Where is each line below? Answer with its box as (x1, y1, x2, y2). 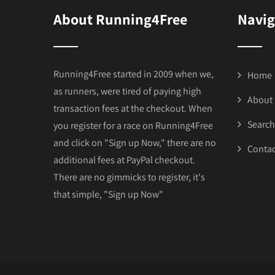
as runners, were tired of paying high (53, 84, 201, 98)
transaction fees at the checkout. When (53, 101, 212, 115)
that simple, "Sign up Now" (53, 187, 163, 201)
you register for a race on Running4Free (53, 118, 213, 132)
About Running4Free (53, 9, 187, 29)
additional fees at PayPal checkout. (53, 153, 195, 166)
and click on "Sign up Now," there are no (53, 136, 216, 149)
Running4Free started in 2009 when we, (53, 67, 214, 80)
